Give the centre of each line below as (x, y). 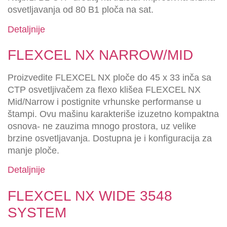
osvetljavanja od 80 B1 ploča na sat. (81, 10)
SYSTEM (37, 212)
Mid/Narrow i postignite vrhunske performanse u (104, 102)
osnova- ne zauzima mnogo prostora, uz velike (102, 126)
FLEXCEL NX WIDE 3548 (90, 196)
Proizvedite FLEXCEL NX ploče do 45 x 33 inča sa (109, 78)
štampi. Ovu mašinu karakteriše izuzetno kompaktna (113, 114)
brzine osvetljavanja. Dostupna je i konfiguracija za (110, 139)
